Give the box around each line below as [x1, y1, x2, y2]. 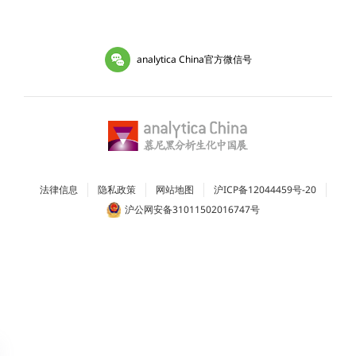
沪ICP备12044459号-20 [213, 182, 316, 196]
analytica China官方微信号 [136, 52, 252, 66]
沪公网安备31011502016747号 [124, 202, 260, 216]
